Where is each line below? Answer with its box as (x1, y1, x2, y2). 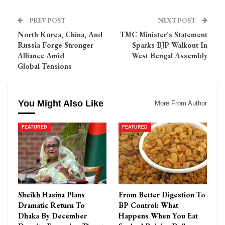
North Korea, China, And (18, 30, 102, 40)
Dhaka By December (18, 210, 87, 220)
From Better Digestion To (119, 189, 205, 199)
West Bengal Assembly (132, 51, 207, 61)
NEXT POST (158, 16, 197, 25)
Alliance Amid (18, 51, 64, 61)
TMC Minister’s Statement (120, 30, 207, 40)
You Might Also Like (18, 98, 103, 109)
